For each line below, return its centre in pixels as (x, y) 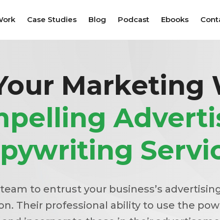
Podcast (134, 19)
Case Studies (52, 19)
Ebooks (175, 19)
